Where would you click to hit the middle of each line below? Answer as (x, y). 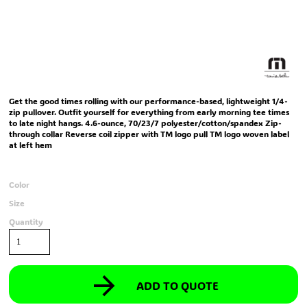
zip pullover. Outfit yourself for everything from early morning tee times (149, 112)
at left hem (30, 145)
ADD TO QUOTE (177, 286)
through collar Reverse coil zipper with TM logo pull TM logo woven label (149, 134)
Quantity (26, 221)
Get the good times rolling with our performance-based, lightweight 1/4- (148, 101)
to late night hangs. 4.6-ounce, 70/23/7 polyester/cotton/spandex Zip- (145, 123)
